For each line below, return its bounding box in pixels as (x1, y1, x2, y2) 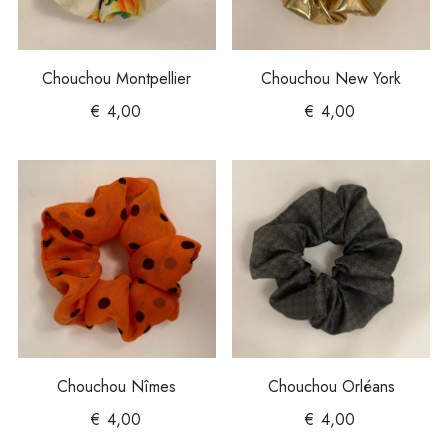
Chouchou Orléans (267, 374, 395, 398)
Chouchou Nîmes (57, 374, 177, 398)
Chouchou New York (261, 66, 402, 90)
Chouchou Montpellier (42, 66, 192, 90)
